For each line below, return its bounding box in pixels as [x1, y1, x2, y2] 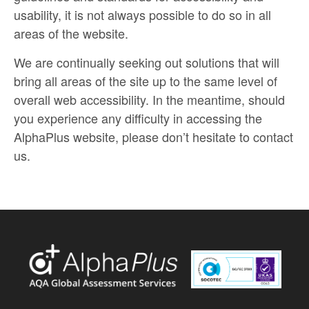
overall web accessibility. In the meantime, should [14, 90, 285, 108]
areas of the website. [14, 24, 128, 42]
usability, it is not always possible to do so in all [14, 6, 271, 23]
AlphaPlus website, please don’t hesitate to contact [14, 128, 293, 146]
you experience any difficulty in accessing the [14, 109, 262, 127]
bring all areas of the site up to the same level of [14, 72, 277, 90]
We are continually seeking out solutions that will [14, 53, 279, 71]
